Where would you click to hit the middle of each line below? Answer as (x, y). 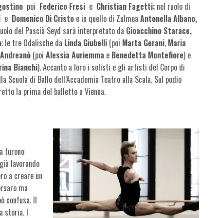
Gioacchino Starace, (159, 30)
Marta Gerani (144, 43)
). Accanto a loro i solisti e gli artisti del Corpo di (111, 67)
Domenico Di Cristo (43, 18)
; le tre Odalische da (33, 43)
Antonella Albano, (169, 18)
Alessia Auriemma (75, 55)
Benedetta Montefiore (148, 55)
